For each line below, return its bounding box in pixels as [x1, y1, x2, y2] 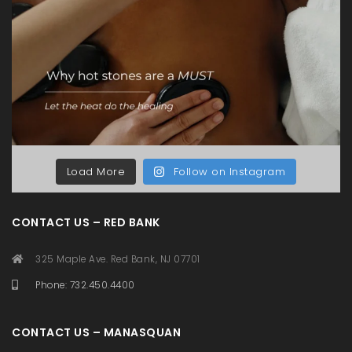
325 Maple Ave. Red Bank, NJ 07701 [35, 252, 200, 266]
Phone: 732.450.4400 [35, 278, 135, 291]
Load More [66, 163, 126, 179]
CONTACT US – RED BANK [12, 214, 160, 230]
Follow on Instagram [173, 163, 286, 179]
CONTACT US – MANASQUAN [12, 324, 181, 340]
